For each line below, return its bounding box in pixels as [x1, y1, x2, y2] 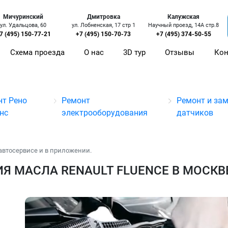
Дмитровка [87, 13, 120, 21]
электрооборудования [62, 108, 148, 118]
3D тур [123, 48, 146, 58]
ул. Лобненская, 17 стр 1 [71, 22, 135, 29]
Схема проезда [10, 48, 65, 58]
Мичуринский [3, 13, 44, 21]
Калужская [167, 13, 200, 21]
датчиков [176, 108, 213, 118]
